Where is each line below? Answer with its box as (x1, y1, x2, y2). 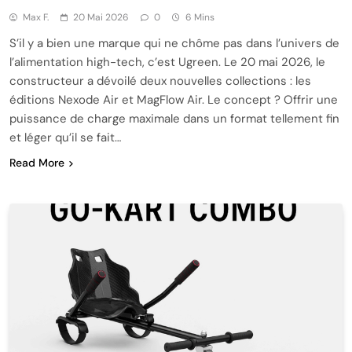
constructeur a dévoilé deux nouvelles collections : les (9, 72, 311, 89)
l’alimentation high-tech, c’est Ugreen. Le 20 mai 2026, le (9, 53, 325, 70)
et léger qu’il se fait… (9, 129, 121, 145)
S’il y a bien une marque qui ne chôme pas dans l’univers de (9, 35, 339, 51)
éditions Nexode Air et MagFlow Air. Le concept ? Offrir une (9, 91, 338, 108)
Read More (9, 155, 64, 170)
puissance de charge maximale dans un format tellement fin (9, 110, 339, 126)
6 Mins (185, 10, 214, 24)
